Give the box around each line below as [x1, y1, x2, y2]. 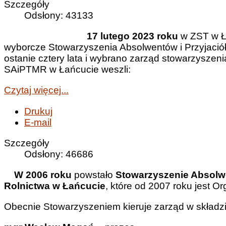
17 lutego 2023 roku [79, 31, 178, 42]
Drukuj [24, 105, 52, 117]
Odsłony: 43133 [24, 10, 93, 21]
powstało [72, 169, 116, 180]
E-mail [24, 117, 51, 128]
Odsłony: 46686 [24, 148, 93, 159]
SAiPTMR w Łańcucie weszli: [4, 64, 131, 75]
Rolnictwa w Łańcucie [4, 180, 105, 191]
